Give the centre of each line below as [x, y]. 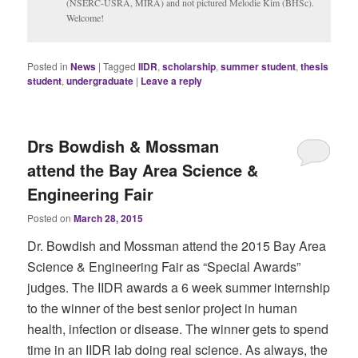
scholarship [189, 67]
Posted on [51, 217]
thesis [315, 67]
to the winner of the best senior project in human [163, 308]
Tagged [120, 66]
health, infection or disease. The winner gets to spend [178, 328]
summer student [259, 67]
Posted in [48, 66]
